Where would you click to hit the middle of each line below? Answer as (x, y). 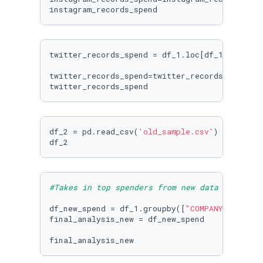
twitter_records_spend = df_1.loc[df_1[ (139, 55)
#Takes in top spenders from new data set (143, 187)
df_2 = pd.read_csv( (94, 131)
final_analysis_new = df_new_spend (127, 219)
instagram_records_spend (103, 9)
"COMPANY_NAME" (218, 208)
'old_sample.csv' (176, 131)
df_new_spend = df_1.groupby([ (117, 208)
